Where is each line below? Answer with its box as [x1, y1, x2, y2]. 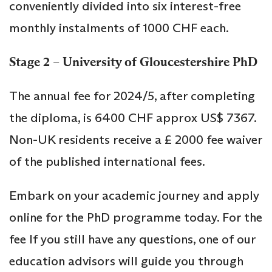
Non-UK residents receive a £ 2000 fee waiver [9, 132, 262, 148]
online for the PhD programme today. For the [9, 209, 262, 226]
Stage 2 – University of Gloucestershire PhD [9, 54, 257, 70]
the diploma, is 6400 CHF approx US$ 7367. [9, 110, 256, 126]
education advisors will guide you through [9, 253, 243, 270]
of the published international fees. [9, 154, 205, 170]
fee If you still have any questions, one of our [9, 231, 256, 248]
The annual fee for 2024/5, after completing [9, 88, 255, 104]
